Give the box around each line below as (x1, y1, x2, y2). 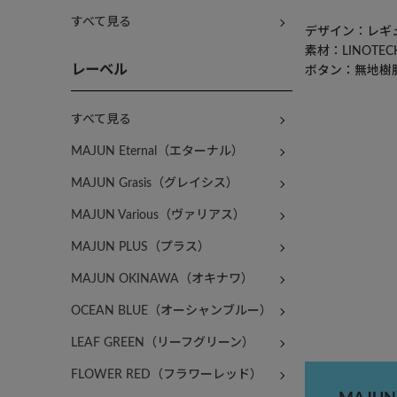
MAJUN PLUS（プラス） (71, 241, 210, 254)
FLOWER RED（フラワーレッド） (71, 369, 262, 382)
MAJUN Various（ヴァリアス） (71, 209, 245, 222)
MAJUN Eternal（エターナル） (71, 145, 244, 159)
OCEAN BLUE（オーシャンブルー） (71, 305, 272, 318)
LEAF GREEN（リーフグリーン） (71, 337, 254, 350)
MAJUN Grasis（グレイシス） (71, 177, 238, 191)
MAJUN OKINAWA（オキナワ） (71, 273, 253, 286)
